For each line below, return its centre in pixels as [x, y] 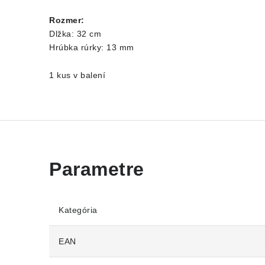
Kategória [78, 210]
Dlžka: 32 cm [75, 34]
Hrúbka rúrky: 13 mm [92, 47]
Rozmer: [68, 20]
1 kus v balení [77, 75]
